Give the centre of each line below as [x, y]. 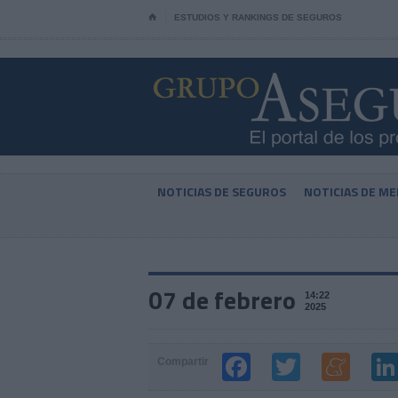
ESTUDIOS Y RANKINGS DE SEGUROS [258, 17]
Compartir [183, 362]
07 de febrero [222, 300]
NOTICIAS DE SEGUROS [222, 191]
